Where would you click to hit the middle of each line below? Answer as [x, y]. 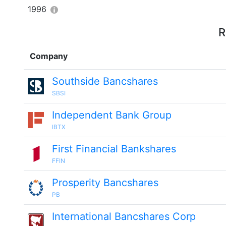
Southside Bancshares [105, 81]
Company [49, 56]
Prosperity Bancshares [105, 183]
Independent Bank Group [112, 115]
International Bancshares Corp [124, 216]
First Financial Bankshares [114, 149]
